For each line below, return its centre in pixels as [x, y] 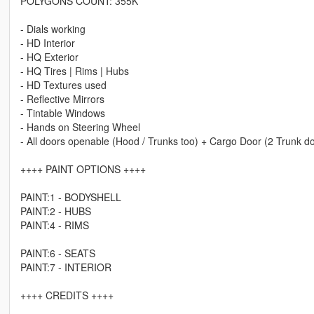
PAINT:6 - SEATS [57, 253]
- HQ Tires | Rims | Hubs [74, 71]
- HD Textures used [63, 85]
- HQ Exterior [49, 57]
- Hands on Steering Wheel [80, 127]
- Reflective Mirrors [62, 99]
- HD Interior [47, 43]
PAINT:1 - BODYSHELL [70, 197]
